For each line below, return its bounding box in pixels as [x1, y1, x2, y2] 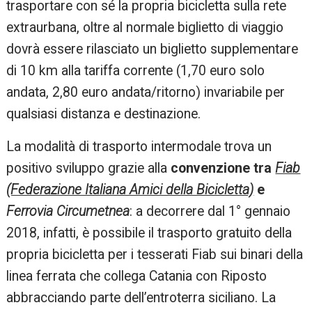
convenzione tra [171, 159, 276, 176]
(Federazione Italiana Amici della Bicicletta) [6, 181, 254, 198]
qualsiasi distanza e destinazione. [6, 105, 201, 122]
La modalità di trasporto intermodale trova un [6, 138, 272, 155]
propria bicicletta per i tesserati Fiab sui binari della [6, 246, 304, 263]
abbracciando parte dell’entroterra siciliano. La [6, 289, 276, 306]
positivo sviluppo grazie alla [6, 159, 171, 176]
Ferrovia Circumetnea [6, 203, 130, 219]
